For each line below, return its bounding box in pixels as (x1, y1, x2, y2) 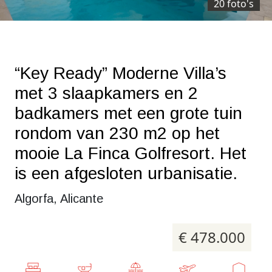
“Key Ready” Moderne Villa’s (15, 64, 226, 83)
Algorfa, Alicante (15, 192, 103, 205)
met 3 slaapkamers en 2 (15, 84, 198, 103)
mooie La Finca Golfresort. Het (15, 144, 246, 163)
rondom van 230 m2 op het (15, 124, 220, 143)
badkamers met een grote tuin (15, 104, 242, 123)
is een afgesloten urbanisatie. (15, 164, 237, 183)
